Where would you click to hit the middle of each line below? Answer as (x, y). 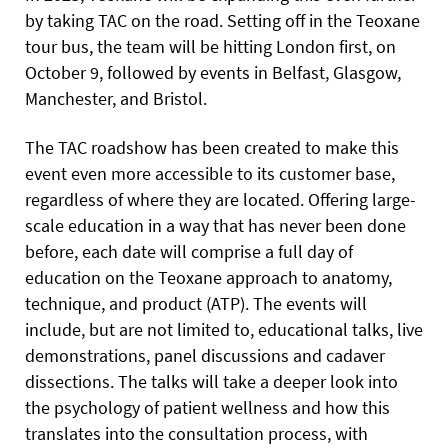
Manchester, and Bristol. (116, 98)
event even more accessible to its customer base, (210, 173)
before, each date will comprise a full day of (189, 251)
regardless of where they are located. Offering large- (220, 199)
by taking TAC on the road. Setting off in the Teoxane (222, 20)
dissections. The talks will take (142, 381)
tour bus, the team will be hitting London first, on (210, 46)
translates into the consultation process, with (196, 433)
